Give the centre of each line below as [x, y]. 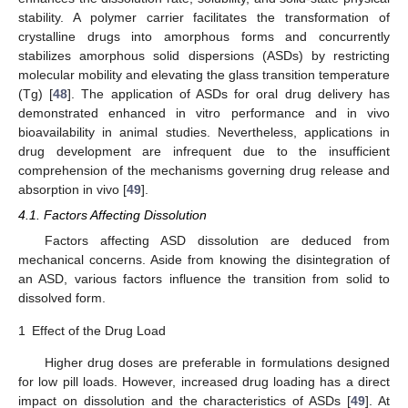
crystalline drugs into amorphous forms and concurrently [204, 37]
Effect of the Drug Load [99, 330]
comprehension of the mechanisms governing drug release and [204, 171]
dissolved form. [62, 298]
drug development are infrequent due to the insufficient [204, 152]
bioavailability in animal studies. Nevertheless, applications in [204, 133]
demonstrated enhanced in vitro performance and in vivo [204, 113]
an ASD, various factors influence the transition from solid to [204, 279]
